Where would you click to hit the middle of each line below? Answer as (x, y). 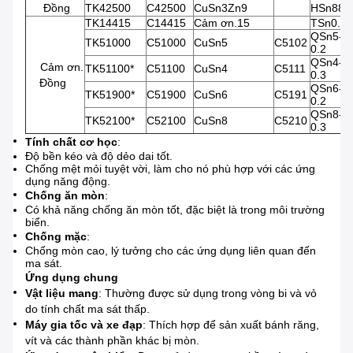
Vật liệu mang (62, 294)
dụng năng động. (68, 182)
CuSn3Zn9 (221, 8)
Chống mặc (56, 237)
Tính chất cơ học (71, 142)
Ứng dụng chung (72, 278)
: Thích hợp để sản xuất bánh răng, (231, 325)
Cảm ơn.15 (222, 23)
